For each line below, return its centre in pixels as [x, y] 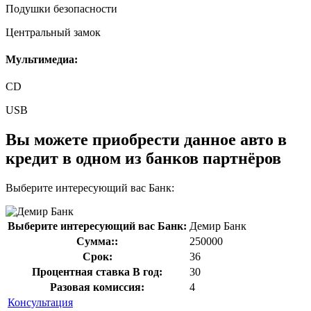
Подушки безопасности [61, 8]
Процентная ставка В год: [97, 272]
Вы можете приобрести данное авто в [146, 140]
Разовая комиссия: [97, 287]
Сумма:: [97, 242]
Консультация [40, 303]
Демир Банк [218, 226]
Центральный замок [53, 32]
